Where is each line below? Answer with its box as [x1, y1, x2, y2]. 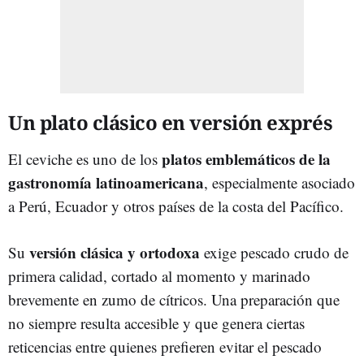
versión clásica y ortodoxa [29, 240, 200, 263]
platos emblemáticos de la [162, 147, 331, 170]
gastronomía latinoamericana [8, 171, 204, 193]
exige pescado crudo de [200, 241, 349, 262]
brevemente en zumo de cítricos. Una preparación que [8, 288, 340, 310]
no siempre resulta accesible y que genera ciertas [8, 312, 305, 333]
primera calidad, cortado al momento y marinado [8, 265, 310, 286]
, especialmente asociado [204, 171, 355, 193]
